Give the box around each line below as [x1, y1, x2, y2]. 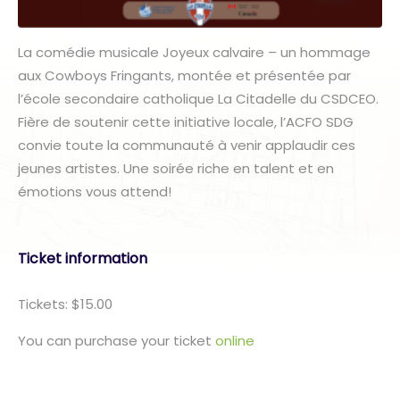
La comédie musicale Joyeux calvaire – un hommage [18, 43, 371, 62]
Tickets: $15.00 [18, 295, 112, 314]
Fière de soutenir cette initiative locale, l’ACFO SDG [18, 112, 354, 132]
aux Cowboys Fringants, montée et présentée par [18, 66, 351, 86]
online [215, 331, 254, 351]
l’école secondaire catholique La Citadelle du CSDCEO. [18, 89, 379, 109]
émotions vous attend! [18, 182, 171, 202]
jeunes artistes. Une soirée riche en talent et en [18, 159, 334, 179]
